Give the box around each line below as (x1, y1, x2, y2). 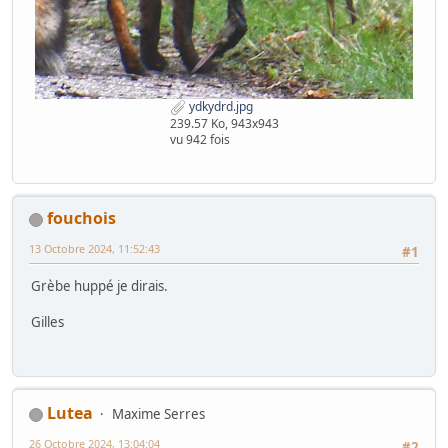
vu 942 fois (169, 131, 230, 148)
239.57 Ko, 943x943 (169, 115, 279, 132)
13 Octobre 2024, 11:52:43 (29, 241, 160, 256)
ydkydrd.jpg (185, 98, 253, 116)
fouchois (47, 207, 116, 229)
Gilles (31, 313, 64, 332)
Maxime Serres (112, 405, 205, 423)
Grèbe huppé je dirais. (31, 277, 168, 296)
